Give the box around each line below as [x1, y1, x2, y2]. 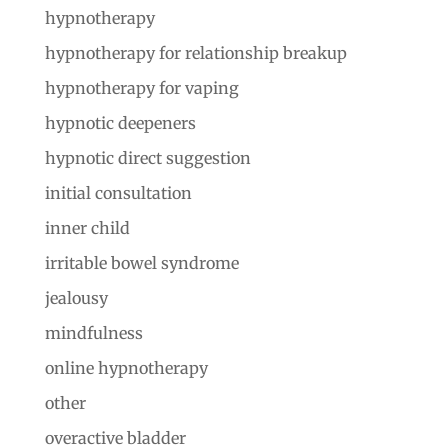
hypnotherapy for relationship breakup [44, 42, 347, 63]
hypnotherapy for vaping [44, 77, 239, 98]
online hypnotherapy [44, 357, 208, 378]
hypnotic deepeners [44, 112, 196, 133]
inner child [44, 217, 130, 238]
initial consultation [44, 182, 192, 203]
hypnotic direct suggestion [44, 147, 251, 168]
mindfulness [44, 322, 143, 343]
